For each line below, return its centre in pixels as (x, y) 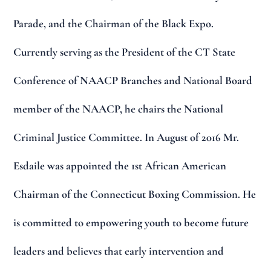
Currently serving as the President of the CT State (125, 52)
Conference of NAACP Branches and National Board (133, 80)
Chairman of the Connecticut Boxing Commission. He (135, 194)
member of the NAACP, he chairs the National (119, 109)
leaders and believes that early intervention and (119, 251)
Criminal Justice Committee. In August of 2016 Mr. (126, 137)
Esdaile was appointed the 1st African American (120, 165)
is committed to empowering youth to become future (131, 222)
